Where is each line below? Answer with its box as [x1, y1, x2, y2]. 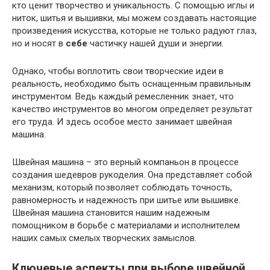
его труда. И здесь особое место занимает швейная [12, 116, 232, 127]
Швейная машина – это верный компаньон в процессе [12, 157, 239, 168]
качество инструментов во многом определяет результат [12, 104, 253, 115]
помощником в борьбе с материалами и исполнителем [12, 220, 240, 231]
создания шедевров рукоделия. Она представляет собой [12, 169, 252, 180]
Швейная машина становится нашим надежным [12, 207, 210, 218]
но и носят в [12, 38, 66, 49]
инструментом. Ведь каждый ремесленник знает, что [12, 91, 234, 102]
